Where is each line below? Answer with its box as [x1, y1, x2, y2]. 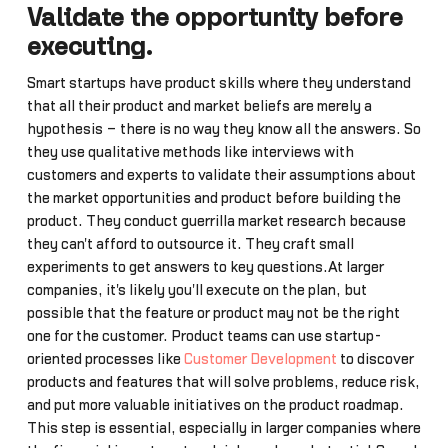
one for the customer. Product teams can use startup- [26, 328, 382, 344]
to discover [336, 351, 414, 367]
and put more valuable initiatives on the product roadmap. [26, 397, 404, 413]
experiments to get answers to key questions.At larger [26, 259, 384, 275]
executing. [26, 34, 153, 60]
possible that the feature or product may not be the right [26, 305, 400, 321]
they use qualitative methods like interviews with [26, 144, 354, 160]
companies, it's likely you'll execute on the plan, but [26, 282, 367, 298]
